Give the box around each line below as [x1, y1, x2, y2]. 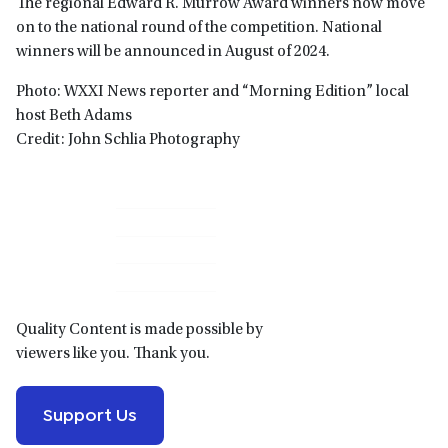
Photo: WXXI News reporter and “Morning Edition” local [16, 84, 409, 101]
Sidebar [15, 243, 94, 270]
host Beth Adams [16, 108, 132, 125]
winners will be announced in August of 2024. [16, 44, 330, 61]
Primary [15, 210, 97, 237]
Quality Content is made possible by [16, 321, 263, 338]
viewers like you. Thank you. [16, 345, 210, 362]
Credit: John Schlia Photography [16, 132, 240, 149]
